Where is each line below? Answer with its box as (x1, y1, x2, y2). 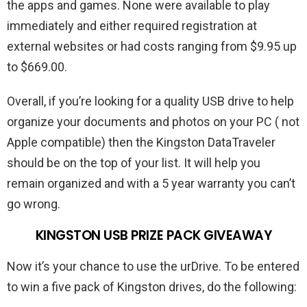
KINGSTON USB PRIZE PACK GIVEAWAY (35, 225, 272, 245)
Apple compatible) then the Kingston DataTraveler (7, 134, 275, 149)
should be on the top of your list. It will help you (7, 155, 260, 170)
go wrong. (7, 196, 60, 211)
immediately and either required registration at (7, 18, 257, 33)
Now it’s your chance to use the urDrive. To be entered (7, 258, 299, 273)
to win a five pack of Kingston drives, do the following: (7, 279, 297, 294)
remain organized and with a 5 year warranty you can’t (7, 175, 295, 191)
